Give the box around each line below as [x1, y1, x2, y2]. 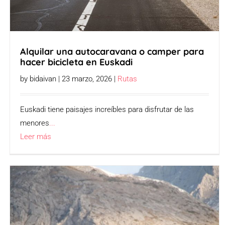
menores [20, 118, 50, 128]
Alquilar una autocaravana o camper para [20, 45, 204, 57]
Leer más [20, 132, 52, 141]
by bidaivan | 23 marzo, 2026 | [20, 74, 118, 83]
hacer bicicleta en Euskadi [20, 56, 133, 68]
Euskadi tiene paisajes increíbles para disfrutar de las [20, 104, 194, 114]
